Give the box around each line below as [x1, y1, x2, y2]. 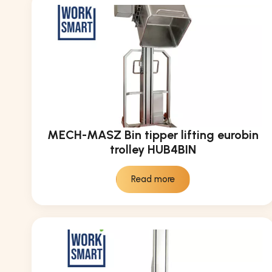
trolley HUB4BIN [110, 142, 196, 157]
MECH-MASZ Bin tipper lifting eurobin [47, 127, 259, 143]
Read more [131, 174, 175, 185]
